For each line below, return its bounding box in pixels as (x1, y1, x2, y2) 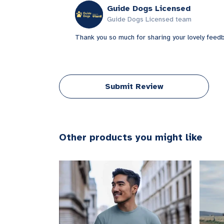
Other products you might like (59, 131, 202, 144)
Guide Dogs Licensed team (107, 15, 191, 24)
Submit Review (104, 81, 163, 92)
